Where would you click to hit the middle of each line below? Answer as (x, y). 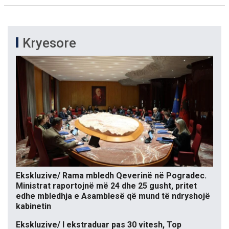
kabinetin (33, 207)
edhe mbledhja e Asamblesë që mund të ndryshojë (113, 196)
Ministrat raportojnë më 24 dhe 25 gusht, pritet (106, 186)
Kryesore (49, 43)
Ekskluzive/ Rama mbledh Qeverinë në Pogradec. (111, 176)
